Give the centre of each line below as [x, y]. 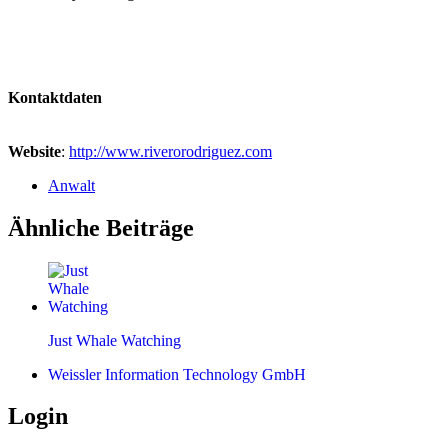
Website [34, 151]
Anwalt [71, 185]
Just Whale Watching [114, 340]
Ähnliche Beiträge [101, 227]
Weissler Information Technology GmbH [177, 374]
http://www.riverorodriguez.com [170, 151]
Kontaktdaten [55, 97]
